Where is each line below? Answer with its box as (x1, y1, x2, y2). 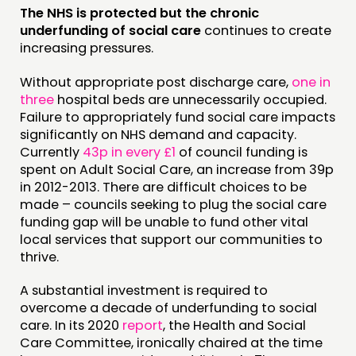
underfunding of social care (20, 21, 201, 41)
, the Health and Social (163, 315, 306, 335)
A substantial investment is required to (20, 281, 268, 300)
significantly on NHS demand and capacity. (20, 125, 296, 144)
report (122, 315, 163, 335)
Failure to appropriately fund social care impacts (20, 107, 335, 126)
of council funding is (176, 142, 308, 161)
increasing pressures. (20, 39, 153, 58)
